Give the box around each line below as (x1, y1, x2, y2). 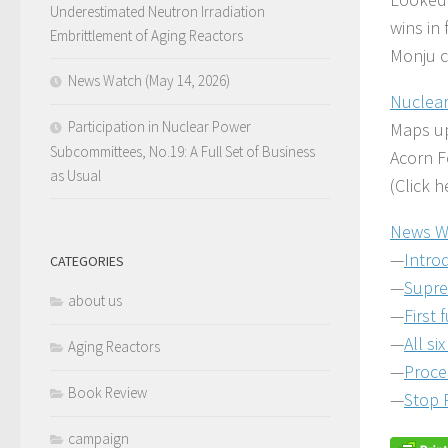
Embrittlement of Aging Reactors (50, 26, 243, 46)
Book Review (68, 383, 147, 403)
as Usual (50, 166, 101, 186)
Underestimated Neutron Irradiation (50, 2, 265, 22)
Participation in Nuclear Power (68, 117, 251, 137)
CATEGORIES (50, 252, 124, 271)
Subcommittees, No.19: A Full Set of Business (50, 142, 315, 162)
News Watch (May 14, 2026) (68, 71, 230, 91)
